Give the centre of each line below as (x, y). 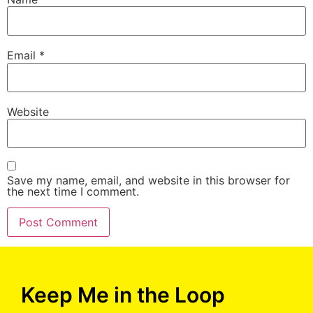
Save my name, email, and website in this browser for (148, 181)
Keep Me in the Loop (123, 295)
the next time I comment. (73, 192)
